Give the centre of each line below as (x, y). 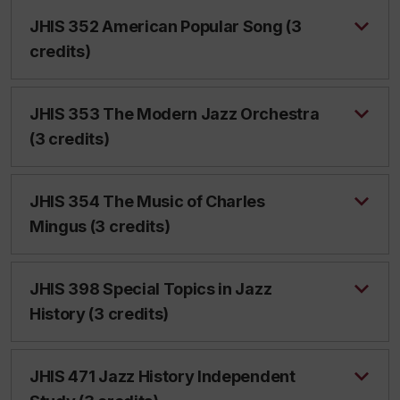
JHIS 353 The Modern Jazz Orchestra (175, 114)
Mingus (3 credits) (100, 226)
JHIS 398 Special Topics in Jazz (151, 289)
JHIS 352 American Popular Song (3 (166, 26)
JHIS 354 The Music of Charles (147, 201)
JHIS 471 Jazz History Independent (162, 376)
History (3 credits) (99, 314)
